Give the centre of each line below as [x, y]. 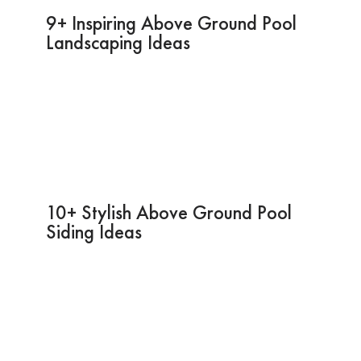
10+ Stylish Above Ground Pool [168, 212]
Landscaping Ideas [118, 42]
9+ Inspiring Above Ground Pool [171, 23]
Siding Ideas [93, 231]
